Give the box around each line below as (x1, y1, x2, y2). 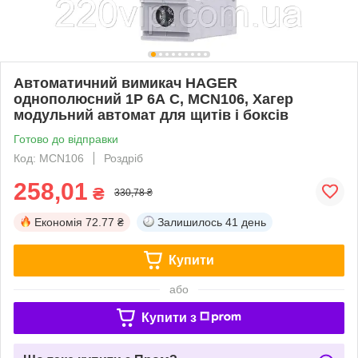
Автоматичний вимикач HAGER (14, 74, 237, 91)
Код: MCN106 (14, 151, 84, 165)
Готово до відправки (14, 132, 118, 145)
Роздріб (104, 151, 143, 165)
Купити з (141, 310, 197, 324)
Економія (34, 215, 82, 229)
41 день (225, 215, 266, 229)
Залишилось (157, 215, 222, 229)
